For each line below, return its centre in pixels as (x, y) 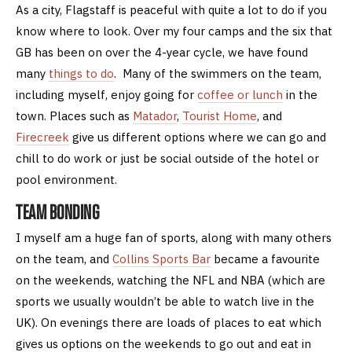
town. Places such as (74, 115)
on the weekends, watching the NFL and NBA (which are (170, 280)
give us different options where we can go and (198, 137)
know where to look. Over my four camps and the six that (174, 31)
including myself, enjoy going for (106, 94)
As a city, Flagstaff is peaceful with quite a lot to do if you (171, 9)
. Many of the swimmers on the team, (218, 73)
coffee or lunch (240, 94)
